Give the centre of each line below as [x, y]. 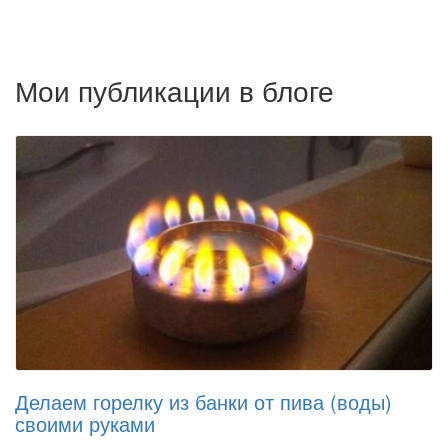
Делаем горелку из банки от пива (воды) [203, 401]
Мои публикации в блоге [174, 90]
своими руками [85, 423]
